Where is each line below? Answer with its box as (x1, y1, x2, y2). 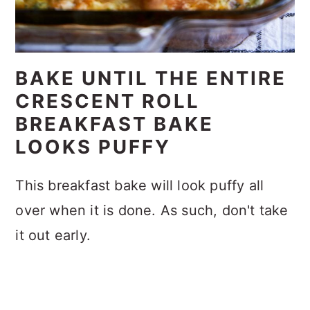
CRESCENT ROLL (15, 89, 201, 113)
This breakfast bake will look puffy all (15, 177, 264, 194)
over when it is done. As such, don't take (15, 202, 289, 219)
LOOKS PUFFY (15, 135, 172, 159)
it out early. (15, 227, 91, 244)
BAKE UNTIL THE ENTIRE (15, 66, 287, 91)
